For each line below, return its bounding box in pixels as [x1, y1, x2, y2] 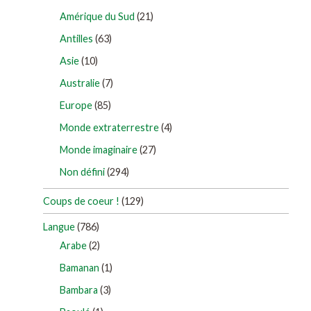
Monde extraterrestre [60, 121, 159, 133]
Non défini [60, 165, 105, 178]
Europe [60, 99, 92, 111]
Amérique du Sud [60, 10, 135, 22]
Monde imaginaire [60, 143, 137, 155]
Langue [43, 220, 75, 233]
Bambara [60, 283, 98, 296]
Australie [60, 76, 100, 89]
